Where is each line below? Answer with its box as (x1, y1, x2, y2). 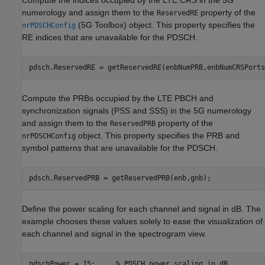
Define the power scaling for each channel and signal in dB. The (22, 203, 261, 214)
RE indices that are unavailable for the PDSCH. (22, 32, 198, 42)
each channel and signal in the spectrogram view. (22, 228, 206, 238)
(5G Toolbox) (76, 20, 127, 30)
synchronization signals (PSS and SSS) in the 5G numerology (22, 105, 251, 115)
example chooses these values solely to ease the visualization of (22, 216, 263, 226)
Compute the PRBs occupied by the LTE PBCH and (22, 93, 214, 103)
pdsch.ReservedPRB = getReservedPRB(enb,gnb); (28, 174, 211, 183)
